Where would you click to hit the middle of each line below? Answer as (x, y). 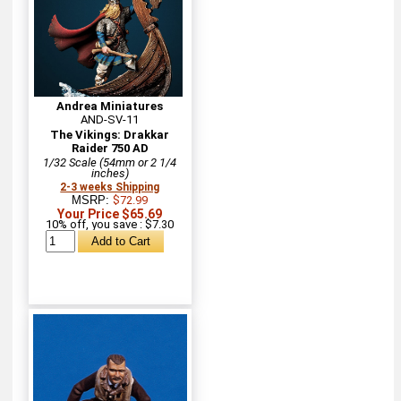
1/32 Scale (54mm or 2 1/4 (110, 162)
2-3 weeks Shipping (110, 187)
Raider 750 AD (110, 148)
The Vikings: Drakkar (110, 134)
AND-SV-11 (110, 119)
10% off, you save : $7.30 (110, 224)
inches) (110, 173)
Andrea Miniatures (110, 106)
